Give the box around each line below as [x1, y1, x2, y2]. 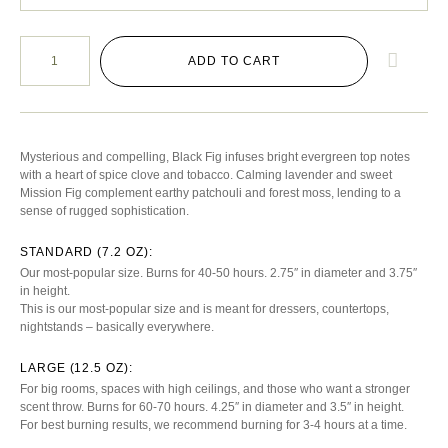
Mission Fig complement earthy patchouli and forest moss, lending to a [20, 186, 401, 200]
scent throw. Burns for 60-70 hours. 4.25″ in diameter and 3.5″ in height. [20, 399, 404, 414]
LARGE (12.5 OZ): [20, 360, 133, 375]
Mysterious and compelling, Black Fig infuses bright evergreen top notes [20, 150, 410, 164]
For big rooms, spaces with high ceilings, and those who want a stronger [20, 381, 410, 396]
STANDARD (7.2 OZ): [20, 245, 153, 260]
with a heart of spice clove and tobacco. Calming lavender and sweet [20, 168, 392, 182]
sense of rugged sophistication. [20, 204, 189, 218]
